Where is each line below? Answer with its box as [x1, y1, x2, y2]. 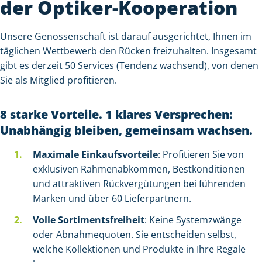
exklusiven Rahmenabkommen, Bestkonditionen [33, 163, 245, 175]
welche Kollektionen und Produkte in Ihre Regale [33, 243, 246, 256]
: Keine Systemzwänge [144, 213, 242, 226]
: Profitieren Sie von [158, 148, 244, 161]
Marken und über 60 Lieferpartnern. [33, 192, 191, 205]
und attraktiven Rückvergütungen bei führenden [33, 177, 246, 190]
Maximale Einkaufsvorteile [33, 148, 158, 161]
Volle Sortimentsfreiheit [33, 213, 144, 226]
